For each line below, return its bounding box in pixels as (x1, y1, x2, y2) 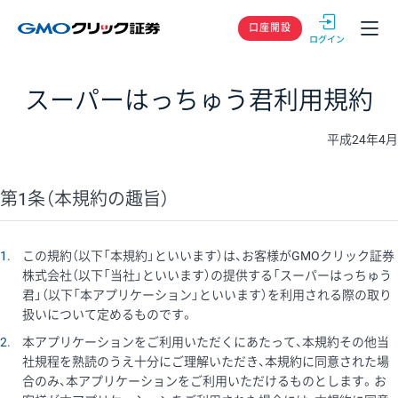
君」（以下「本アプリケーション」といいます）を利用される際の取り (22, 288, 393, 303)
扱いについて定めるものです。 (22, 307, 195, 322)
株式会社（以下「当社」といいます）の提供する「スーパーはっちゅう (22, 268, 393, 283)
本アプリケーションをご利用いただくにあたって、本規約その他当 (22, 334, 390, 349)
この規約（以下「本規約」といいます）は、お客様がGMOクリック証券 (22, 249, 395, 264)
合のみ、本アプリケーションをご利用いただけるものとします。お (22, 373, 387, 388)
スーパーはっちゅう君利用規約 (25, 86, 373, 115)
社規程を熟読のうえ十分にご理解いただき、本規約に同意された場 (22, 354, 390, 369)
